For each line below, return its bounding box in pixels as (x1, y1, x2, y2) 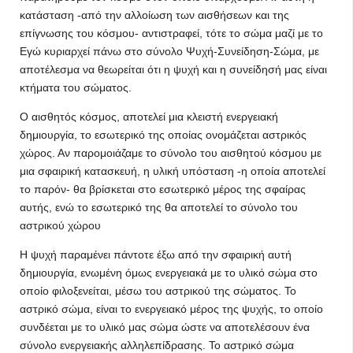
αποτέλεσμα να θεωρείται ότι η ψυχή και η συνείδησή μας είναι (20, 63, 327, 76)
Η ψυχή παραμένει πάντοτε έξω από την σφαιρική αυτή (20, 248, 292, 261)
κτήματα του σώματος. (20, 81, 132, 94)
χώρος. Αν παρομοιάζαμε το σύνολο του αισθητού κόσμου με (20, 147, 321, 159)
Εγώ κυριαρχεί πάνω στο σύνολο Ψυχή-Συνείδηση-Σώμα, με (20, 45, 319, 58)
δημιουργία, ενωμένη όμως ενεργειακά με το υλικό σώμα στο (20, 266, 318, 279)
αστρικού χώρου (20, 219, 101, 232)
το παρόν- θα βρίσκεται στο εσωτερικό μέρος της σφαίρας (20, 183, 306, 195)
